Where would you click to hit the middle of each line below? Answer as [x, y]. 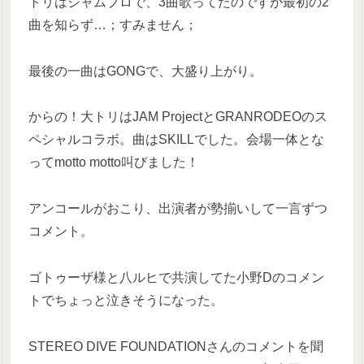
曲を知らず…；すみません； [113, 24]
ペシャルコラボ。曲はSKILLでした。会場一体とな [177, 140]
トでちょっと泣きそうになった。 [126, 301]
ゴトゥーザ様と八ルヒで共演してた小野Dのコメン [177, 278]
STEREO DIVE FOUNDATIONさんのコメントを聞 [176, 346]
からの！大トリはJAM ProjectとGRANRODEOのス [178, 117]
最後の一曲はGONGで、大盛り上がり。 [146, 71]
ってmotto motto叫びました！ [114, 162]
